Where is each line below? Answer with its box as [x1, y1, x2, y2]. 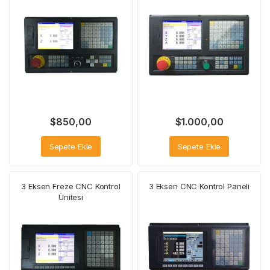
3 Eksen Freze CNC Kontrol [21, 181, 121, 192]
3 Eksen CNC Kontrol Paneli [148, 181, 250, 192]
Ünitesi [58, 192, 84, 202]
